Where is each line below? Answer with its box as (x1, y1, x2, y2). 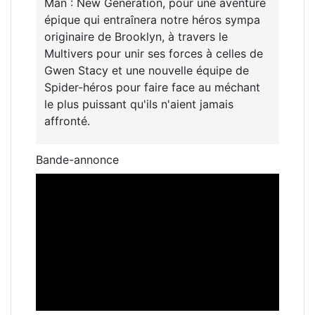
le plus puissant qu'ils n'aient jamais (44, 97, 233, 112)
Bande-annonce (36, 153, 119, 167)
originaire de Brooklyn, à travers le (44, 30, 228, 44)
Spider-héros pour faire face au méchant (44, 80, 260, 95)
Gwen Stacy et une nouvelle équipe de (44, 63, 249, 78)
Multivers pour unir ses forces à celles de (44, 46, 263, 61)
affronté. (44, 114, 90, 129)
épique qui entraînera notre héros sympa (44, 13, 260, 27)
